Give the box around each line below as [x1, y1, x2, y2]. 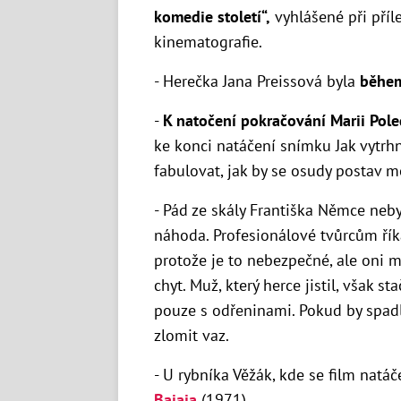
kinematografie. [154, 30, 262, 52]
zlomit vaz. [154, 324, 229, 346]
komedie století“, [154, 5, 270, 27]
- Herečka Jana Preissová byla [154, 70, 360, 91]
